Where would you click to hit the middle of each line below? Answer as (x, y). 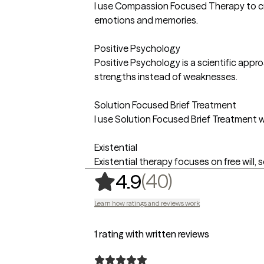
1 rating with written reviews (152, 234)
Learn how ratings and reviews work (147, 203)
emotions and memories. (146, 20)
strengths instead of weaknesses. (166, 77)
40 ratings (219, 181)
